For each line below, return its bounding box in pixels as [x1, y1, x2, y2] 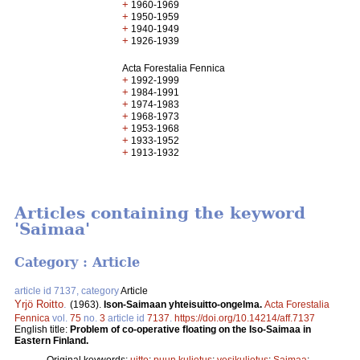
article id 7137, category [14, 284, 121, 297]
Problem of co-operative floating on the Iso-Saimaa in [70, 323, 311, 335]
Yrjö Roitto [14, 297, 63, 310]
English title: [14, 323, 70, 335]
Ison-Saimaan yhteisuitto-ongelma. [104, 298, 264, 310]
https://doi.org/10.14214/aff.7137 [174, 312, 315, 324]
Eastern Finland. [14, 334, 88, 346]
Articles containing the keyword [14, 203, 305, 223]
